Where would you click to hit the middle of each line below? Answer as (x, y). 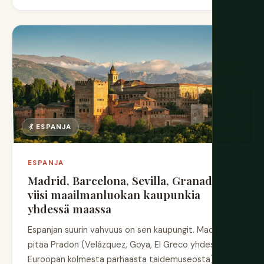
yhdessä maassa (70, 208)
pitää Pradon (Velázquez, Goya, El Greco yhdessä (126, 244)
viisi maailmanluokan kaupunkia (114, 194)
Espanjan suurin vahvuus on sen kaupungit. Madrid (126, 230)
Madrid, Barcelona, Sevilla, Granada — (129, 180)
